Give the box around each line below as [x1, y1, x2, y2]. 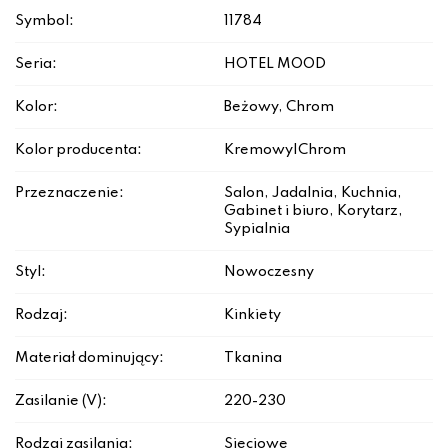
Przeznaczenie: [15, 186, 124, 201]
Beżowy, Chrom [224, 100, 334, 115]
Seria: [15, 57, 57, 72]
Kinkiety [224, 308, 281, 323]
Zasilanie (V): [15, 394, 107, 409]
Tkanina [224, 351, 282, 366]
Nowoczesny [224, 265, 314, 280]
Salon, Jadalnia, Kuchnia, [224, 186, 402, 201]
